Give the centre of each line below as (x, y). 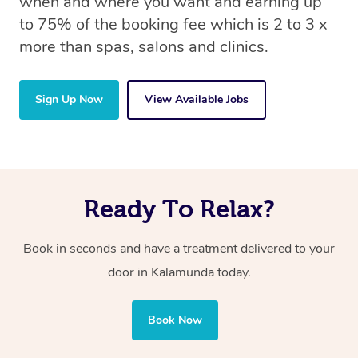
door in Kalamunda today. (179, 272)
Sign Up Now (69, 99)
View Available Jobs (197, 99)
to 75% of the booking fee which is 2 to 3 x (173, 24)
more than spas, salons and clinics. (144, 46)
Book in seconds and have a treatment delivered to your (179, 248)
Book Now (175, 320)
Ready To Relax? (179, 208)
